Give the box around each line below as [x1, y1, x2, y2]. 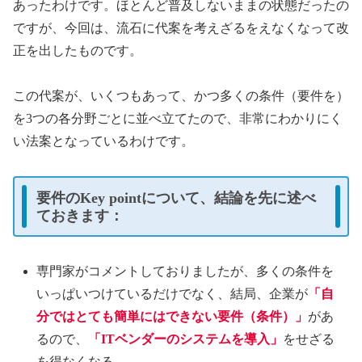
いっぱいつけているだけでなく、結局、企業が [36, 287, 309, 301]
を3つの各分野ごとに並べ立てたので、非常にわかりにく [13, 112, 343, 126]
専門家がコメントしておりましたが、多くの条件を [36, 264, 335, 279]
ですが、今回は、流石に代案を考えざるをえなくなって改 [13, 20, 349, 35]
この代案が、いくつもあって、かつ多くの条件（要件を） [13, 89, 349, 103]
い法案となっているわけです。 [13, 134, 194, 149]
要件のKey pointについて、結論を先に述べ [36, 189, 316, 206]
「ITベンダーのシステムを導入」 [88, 332, 284, 347]
